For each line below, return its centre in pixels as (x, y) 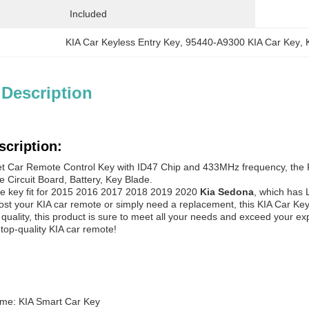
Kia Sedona (227, 192)
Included (88, 14)
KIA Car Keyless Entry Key (123, 42)
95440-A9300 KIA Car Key (243, 42)
